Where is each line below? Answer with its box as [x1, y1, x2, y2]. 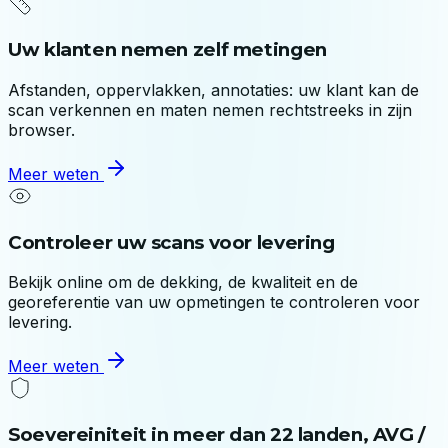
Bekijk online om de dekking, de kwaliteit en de [8, 272, 358, 293]
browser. [8, 119, 75, 140]
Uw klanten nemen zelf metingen [8, 38, 327, 62]
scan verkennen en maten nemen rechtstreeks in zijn [8, 99, 412, 120]
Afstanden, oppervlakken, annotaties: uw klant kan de [8, 79, 419, 100]
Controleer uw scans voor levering [8, 230, 335, 254]
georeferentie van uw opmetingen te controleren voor [8, 292, 420, 313]
